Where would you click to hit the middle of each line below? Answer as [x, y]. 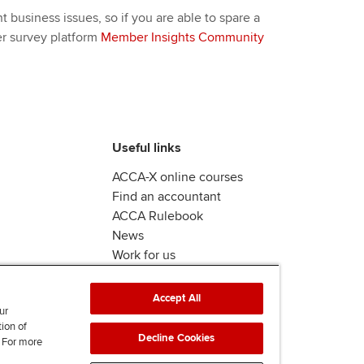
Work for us [144, 255]
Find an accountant [167, 196]
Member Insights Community [182, 37]
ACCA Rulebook [158, 216]
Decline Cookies [177, 338]
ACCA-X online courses [178, 177]
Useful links [147, 147]
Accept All [177, 298]
